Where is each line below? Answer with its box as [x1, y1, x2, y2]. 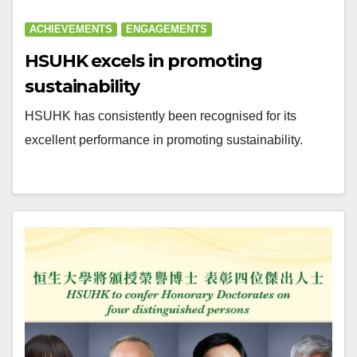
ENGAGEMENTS [126, 22, 207, 35]
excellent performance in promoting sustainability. [25, 132, 303, 147]
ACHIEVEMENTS [29, 22, 112, 35]
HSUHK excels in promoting [25, 49, 262, 72]
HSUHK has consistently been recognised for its [25, 108, 296, 123]
